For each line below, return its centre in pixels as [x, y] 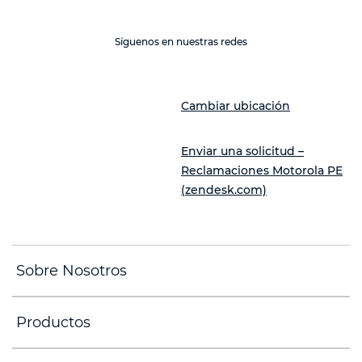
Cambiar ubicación [236, 106]
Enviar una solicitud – [242, 151]
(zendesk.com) [224, 190]
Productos [53, 322]
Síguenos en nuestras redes [181, 42]
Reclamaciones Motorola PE [262, 170]
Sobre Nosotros [72, 271]
